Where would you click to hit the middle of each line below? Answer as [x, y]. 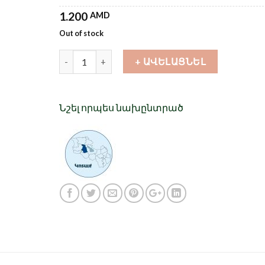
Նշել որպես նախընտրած [121, 108]
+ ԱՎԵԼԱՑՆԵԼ [170, 62]
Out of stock [81, 33]
